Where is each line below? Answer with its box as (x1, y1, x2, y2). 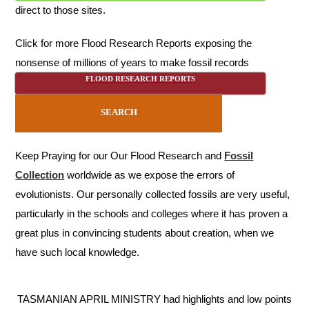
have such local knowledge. (15, 246, 140, 258)
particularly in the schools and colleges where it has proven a (15, 207, 288, 219)
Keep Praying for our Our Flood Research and (15, 149, 225, 161)
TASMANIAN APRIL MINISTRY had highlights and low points (17, 292, 292, 305)
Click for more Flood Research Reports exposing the (15, 37, 252, 49)
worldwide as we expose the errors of (64, 168, 235, 181)
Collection (15, 168, 65, 181)
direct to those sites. (15, 3, 106, 16)
